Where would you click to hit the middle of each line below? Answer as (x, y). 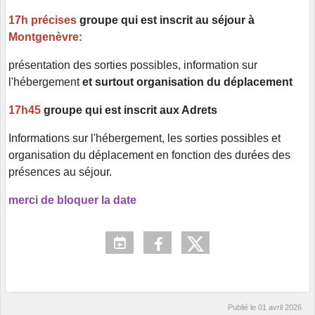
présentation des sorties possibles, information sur (133, 65)
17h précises (44, 20)
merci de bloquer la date (72, 200)
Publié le (243, 308)
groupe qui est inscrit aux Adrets (130, 110)
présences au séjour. (60, 172)
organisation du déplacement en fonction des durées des (149, 155)
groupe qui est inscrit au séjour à (167, 20)
